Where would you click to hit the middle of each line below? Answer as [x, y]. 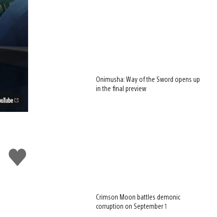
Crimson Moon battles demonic [138, 197]
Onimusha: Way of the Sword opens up [148, 79]
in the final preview [121, 88]
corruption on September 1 [132, 206]
